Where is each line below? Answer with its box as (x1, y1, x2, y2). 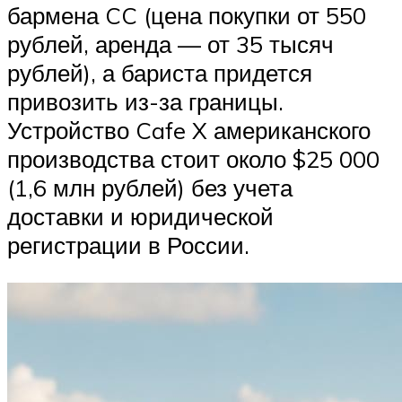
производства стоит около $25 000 (7, 144, 380, 174)
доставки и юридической (7, 202, 274, 232)
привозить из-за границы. (7, 87, 284, 117)
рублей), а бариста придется (7, 58, 312, 88)
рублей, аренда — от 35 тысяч (7, 30, 334, 59)
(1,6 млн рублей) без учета (7, 173, 293, 203)
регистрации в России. (7, 231, 249, 260)
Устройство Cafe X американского (7, 116, 371, 145)
